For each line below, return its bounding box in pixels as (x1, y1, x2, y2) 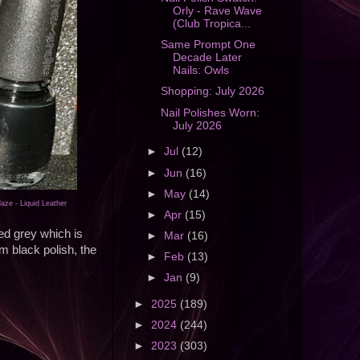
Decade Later (172, 51, 242, 64)
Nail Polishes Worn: (160, 106, 260, 119)
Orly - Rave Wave (172, 5, 262, 18)
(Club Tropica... (172, 18, 251, 31)
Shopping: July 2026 (160, 85, 264, 98)
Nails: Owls (172, 64, 229, 77)
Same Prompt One (160, 39, 256, 51)
